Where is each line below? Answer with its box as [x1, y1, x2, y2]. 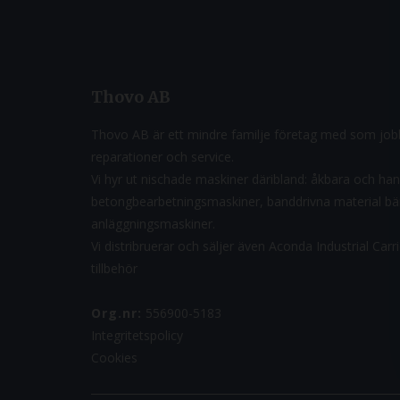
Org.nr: [91, 304, 142, 321]
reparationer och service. [91, 148, 234, 165]
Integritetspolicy [91, 327, 183, 344]
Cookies [91, 349, 137, 366]
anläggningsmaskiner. [91, 215, 215, 232]
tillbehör [91, 260, 137, 277]
